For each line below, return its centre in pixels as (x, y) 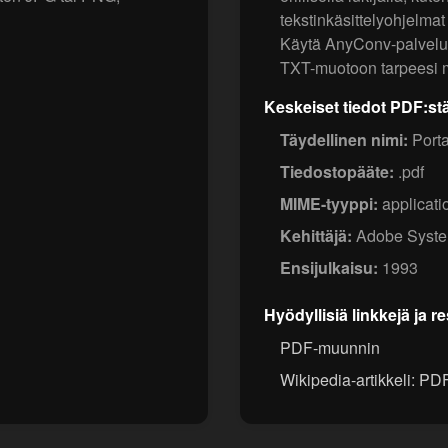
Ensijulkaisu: (329, 268)
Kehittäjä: (316, 236)
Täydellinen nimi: (344, 140)
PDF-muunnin (330, 348)
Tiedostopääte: (337, 172)
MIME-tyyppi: (329, 204)
